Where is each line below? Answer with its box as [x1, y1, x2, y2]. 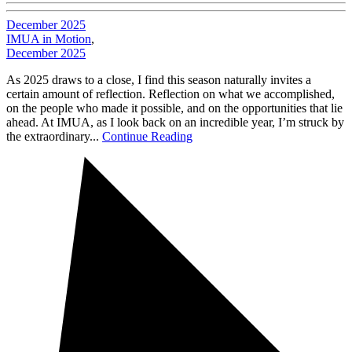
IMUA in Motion [6, 31, 91, 46]
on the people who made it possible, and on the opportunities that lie [6, 101, 343, 115]
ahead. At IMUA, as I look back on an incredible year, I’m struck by [6, 115, 344, 129]
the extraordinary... [6, 129, 102, 143]
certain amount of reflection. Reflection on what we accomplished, [6, 86, 335, 101]
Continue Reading [102, 129, 192, 143]
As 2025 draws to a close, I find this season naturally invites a [6, 72, 311, 86]
